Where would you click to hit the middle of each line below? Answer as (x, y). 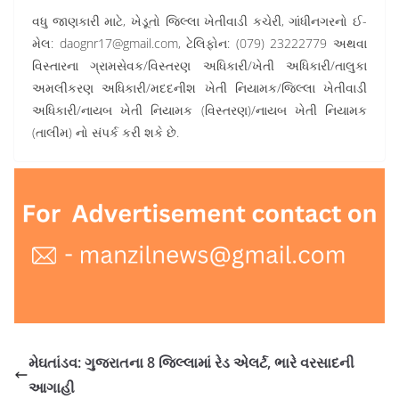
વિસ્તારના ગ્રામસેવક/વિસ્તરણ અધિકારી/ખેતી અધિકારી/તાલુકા (199, 65)
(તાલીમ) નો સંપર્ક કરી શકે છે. (106, 132)
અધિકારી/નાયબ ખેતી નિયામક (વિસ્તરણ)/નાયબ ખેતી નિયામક (199, 110)
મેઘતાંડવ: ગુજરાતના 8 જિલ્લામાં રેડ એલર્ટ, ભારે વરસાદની (191, 363)
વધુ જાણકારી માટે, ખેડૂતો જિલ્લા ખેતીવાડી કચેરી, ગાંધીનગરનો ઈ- (199, 21)
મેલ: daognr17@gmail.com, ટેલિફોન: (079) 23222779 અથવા (199, 43)
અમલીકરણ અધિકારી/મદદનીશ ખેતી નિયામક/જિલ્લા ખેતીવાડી (199, 88)
